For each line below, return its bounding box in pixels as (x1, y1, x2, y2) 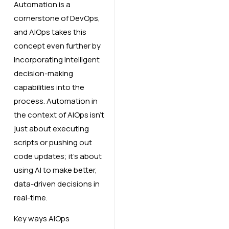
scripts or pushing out (13, 136, 92, 148)
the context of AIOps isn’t (13, 109, 104, 120)
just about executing (13, 123, 89, 134)
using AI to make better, (13, 164, 97, 175)
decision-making (13, 67, 73, 79)
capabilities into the (13, 81, 84, 93)
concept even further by (13, 40, 101, 51)
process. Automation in (13, 95, 98, 106)
